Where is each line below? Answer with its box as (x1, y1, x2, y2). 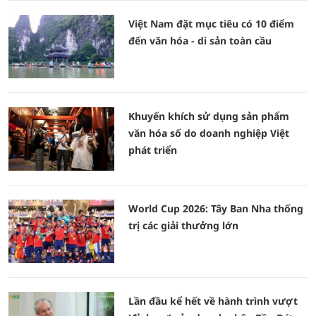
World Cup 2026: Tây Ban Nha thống (128, 202, 303, 215)
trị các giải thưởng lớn (128, 219, 238, 232)
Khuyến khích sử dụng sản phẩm (128, 109, 289, 123)
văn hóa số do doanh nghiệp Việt (128, 126, 289, 140)
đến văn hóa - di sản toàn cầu (128, 34, 272, 47)
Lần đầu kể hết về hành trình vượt (128, 294, 298, 308)
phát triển (128, 143, 177, 157)
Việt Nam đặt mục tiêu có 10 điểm (128, 17, 294, 30)
